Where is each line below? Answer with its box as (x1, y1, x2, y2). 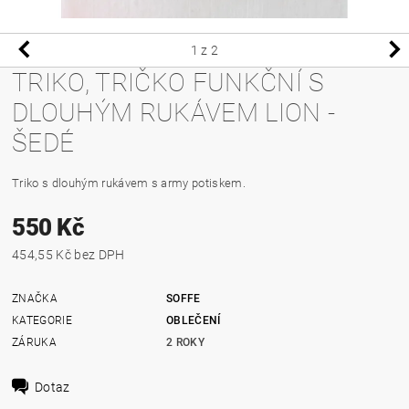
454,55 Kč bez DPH (74, 246, 125, 262)
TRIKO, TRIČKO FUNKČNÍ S (12, 67, 325, 98)
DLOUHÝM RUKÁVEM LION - (12, 97, 336, 128)
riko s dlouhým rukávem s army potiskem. (19, 175, 246, 190)
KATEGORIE (12, 313, 72, 327)
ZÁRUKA (12, 335, 58, 349)
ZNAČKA (12, 291, 58, 305)
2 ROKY (166, 335, 205, 349)
